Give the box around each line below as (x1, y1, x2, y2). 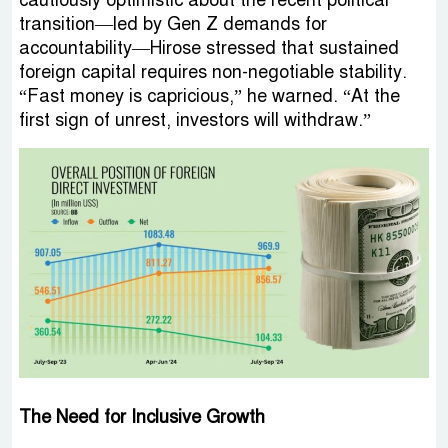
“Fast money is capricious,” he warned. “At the (19, 84, 400, 107)
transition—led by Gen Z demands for (19, 12, 327, 35)
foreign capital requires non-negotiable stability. (19, 60, 407, 83)
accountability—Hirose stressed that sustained (19, 36, 399, 59)
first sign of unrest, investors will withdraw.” (19, 108, 371, 131)
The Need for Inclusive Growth (19, 406, 265, 429)
